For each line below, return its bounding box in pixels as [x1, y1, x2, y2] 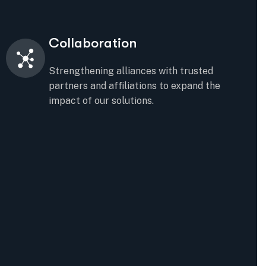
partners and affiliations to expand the [48, 80, 220, 91]
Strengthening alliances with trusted [48, 65, 213, 77]
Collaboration [48, 35, 137, 51]
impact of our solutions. [48, 95, 154, 106]
